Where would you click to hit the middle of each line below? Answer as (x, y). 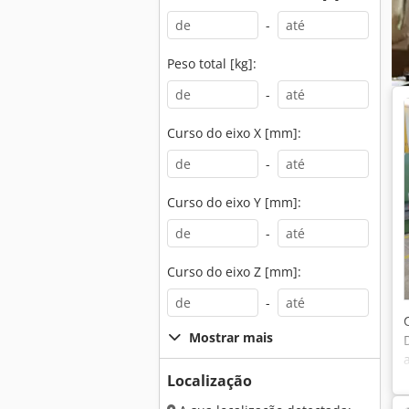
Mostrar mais (231, 337)
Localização (210, 381)
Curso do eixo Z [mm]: (234, 272)
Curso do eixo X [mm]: (234, 133)
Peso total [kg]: (212, 63)
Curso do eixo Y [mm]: (234, 202)
